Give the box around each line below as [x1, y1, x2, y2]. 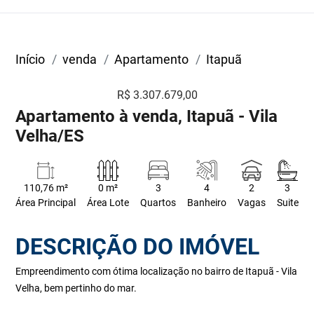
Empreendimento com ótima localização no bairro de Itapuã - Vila [15, 266, 298, 277]
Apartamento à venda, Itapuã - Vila [15, 107, 278, 126]
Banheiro [186, 197, 226, 209]
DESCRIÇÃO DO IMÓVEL [15, 233, 260, 260]
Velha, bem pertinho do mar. [15, 282, 137, 294]
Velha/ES [15, 126, 85, 146]
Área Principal [15, 197, 76, 209]
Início [15, 52, 46, 67]
